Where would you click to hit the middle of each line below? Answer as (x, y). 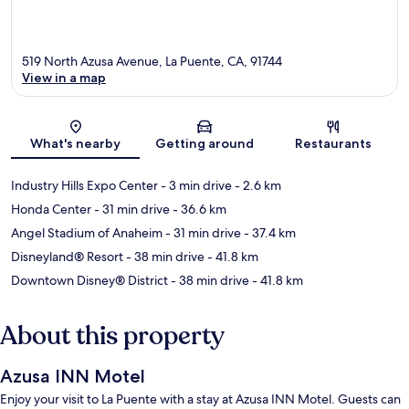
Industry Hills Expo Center (84, 186)
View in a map (64, 78)
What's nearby (76, 144)
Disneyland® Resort (67, 257)
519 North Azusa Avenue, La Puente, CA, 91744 (152, 62)
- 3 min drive (195, 186)
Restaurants (334, 144)
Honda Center (51, 210)
